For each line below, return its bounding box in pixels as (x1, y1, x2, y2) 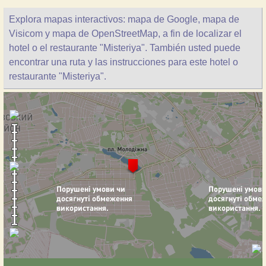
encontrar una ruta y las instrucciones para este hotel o (9, 57, 238, 67)
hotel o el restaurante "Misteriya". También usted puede (9, 43, 240, 53)
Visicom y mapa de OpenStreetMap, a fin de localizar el (9, 28, 242, 39)
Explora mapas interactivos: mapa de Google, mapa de (9, 14, 239, 24)
